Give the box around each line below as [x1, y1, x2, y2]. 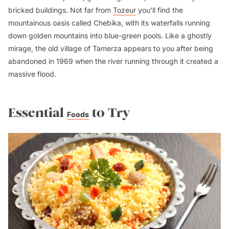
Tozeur [113, 6, 136, 15]
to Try [89, 105, 130, 121]
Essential [8, 105, 67, 121]
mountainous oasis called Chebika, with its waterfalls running [8, 18, 210, 28]
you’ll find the [136, 6, 183, 15]
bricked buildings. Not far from [8, 6, 113, 15]
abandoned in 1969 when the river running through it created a [8, 57, 218, 66]
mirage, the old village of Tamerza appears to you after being [8, 44, 213, 53]
